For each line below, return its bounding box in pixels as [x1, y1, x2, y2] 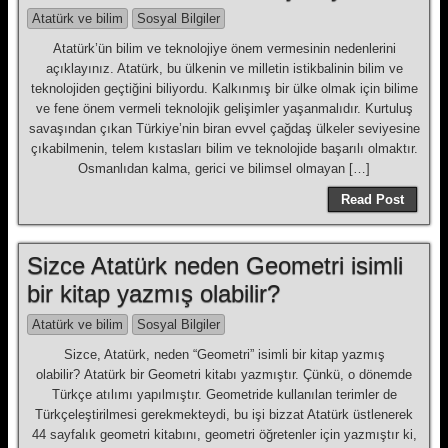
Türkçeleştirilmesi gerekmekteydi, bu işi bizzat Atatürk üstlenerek [35, 407, 413, 422]
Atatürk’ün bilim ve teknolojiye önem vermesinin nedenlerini [52, 41, 396, 56]
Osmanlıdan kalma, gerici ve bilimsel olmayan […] [78, 161, 370, 176]
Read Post [341, 192, 404, 207]
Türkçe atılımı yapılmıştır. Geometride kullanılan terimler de [51, 387, 397, 402]
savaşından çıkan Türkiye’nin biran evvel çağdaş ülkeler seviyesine [28, 121, 420, 136]
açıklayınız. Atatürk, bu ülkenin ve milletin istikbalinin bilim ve [45, 61, 403, 76]
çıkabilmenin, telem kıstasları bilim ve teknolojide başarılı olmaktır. [30, 141, 418, 156]
